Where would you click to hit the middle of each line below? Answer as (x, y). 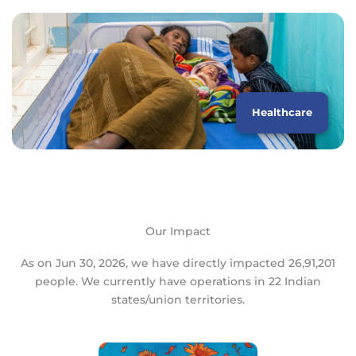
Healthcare (282, 113)
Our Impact (178, 232)
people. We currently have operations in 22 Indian (178, 282)
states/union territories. (178, 300)
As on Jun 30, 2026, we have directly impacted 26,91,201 (178, 263)
